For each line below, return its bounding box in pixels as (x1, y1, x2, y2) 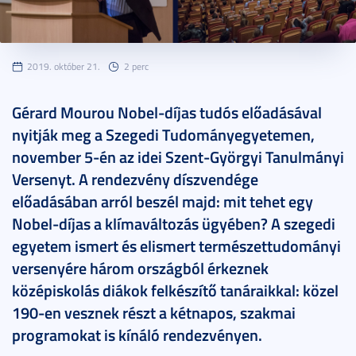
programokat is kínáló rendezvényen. (12, 323, 262, 346)
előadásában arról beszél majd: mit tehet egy (12, 189, 313, 212)
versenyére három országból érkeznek (12, 256, 269, 279)
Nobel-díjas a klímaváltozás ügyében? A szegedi (12, 211, 335, 234)
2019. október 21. (27, 59, 100, 73)
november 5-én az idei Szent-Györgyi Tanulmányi (12, 145, 344, 168)
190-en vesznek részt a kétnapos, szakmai (12, 300, 296, 323)
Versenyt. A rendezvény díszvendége (12, 167, 258, 190)
